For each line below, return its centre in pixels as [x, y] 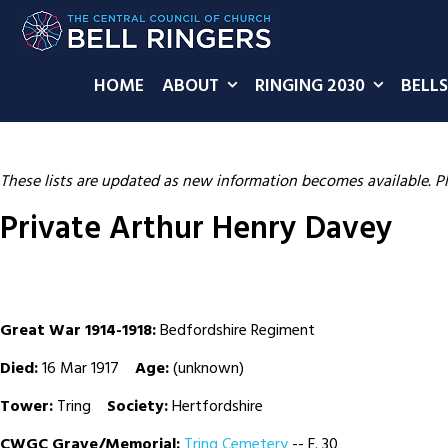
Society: [137, 407]
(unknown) [208, 369]
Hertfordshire [217, 407]
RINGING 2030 [309, 86]
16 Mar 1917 [86, 369]
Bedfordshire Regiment [237, 331]
